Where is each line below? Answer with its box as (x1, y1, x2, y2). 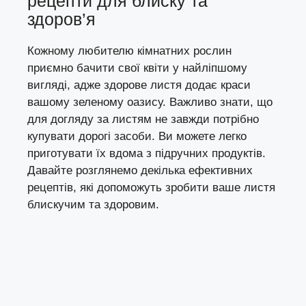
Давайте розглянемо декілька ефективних (27, 164, 253, 178)
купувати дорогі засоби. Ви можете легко (27, 130, 247, 143)
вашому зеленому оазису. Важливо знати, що (27, 96, 273, 109)
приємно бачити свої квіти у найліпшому (27, 61, 247, 75)
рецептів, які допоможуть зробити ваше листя (27, 181, 275, 195)
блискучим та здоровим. (27, 198, 159, 212)
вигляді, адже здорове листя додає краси (27, 79, 251, 92)
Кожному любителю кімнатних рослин (27, 44, 232, 58)
